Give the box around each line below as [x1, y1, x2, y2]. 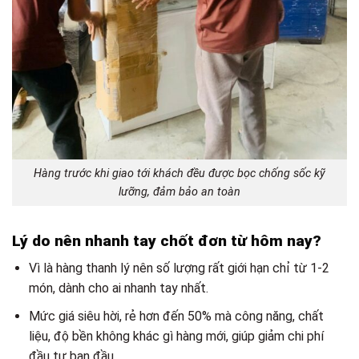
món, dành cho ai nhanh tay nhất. [28, 280, 208, 296]
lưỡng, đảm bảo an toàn [119, 185, 240, 200]
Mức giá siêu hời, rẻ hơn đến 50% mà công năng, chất [28, 308, 324, 324]
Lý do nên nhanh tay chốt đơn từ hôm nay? [12, 231, 321, 250]
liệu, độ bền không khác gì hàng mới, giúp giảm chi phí [28, 328, 324, 344]
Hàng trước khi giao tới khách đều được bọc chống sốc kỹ [34, 167, 325, 181]
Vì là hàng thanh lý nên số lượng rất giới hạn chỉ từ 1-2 [28, 260, 329, 276]
